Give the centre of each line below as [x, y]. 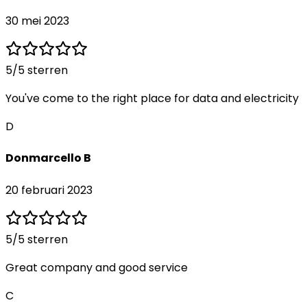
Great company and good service [97, 267]
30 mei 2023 [37, 21]
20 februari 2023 [49, 190]
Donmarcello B [48, 158]
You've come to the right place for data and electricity [152, 99]
